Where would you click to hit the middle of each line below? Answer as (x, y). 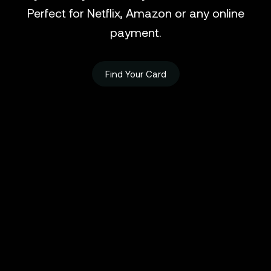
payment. (135, 32)
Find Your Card (135, 73)
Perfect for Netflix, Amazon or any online (135, 12)
